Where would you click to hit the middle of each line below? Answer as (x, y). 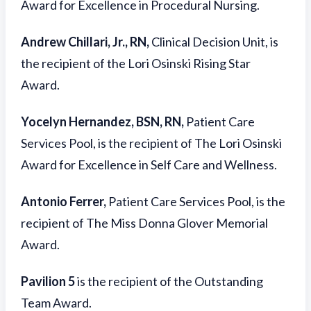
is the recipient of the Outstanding (170, 281)
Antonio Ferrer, (64, 201)
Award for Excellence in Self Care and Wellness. (149, 165)
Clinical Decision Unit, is (215, 42)
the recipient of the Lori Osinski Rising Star (136, 63)
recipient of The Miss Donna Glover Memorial (144, 223)
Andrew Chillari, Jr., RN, (86, 42)
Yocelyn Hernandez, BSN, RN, (102, 121)
